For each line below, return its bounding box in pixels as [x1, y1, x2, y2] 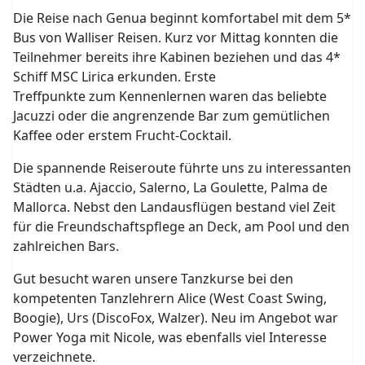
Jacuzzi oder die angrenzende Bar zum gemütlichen [13, 107, 331, 125]
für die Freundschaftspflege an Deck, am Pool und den [13, 218, 350, 235]
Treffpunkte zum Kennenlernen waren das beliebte [13, 87, 328, 105]
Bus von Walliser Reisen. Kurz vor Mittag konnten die [13, 29, 339, 46]
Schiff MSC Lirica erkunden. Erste [13, 68, 217, 86]
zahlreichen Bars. [13, 237, 120, 255]
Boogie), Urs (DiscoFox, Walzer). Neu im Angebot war [13, 309, 339, 327]
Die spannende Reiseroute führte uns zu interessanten [13, 159, 352, 177]
